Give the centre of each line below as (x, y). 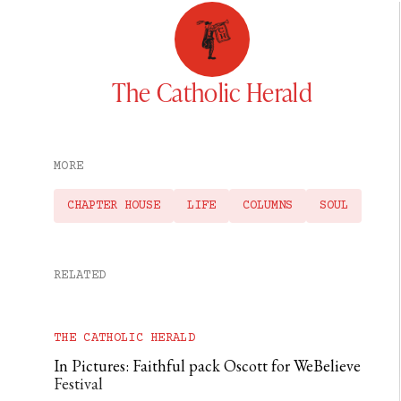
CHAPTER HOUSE (114, 206)
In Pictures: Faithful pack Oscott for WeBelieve (207, 366)
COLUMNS (268, 206)
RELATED (80, 276)
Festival (78, 384)
